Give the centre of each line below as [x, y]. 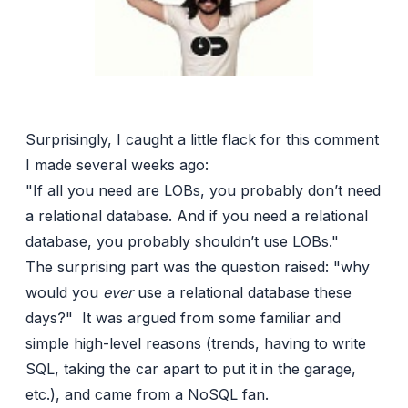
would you [64, 293]
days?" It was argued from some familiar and [183, 318]
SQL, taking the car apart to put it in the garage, [191, 369]
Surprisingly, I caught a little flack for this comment [202, 140]
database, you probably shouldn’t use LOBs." [182, 242]
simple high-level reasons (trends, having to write [196, 344]
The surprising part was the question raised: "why [198, 267]
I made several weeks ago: [117, 165]
